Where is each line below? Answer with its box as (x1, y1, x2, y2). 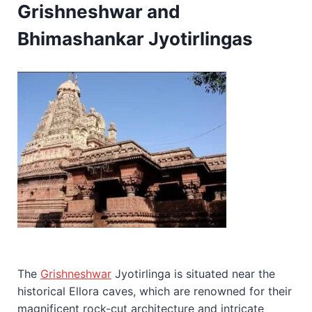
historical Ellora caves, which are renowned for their (17, 283, 292, 298)
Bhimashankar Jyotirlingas (17, 27, 253, 49)
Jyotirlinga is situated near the (111, 266, 275, 281)
